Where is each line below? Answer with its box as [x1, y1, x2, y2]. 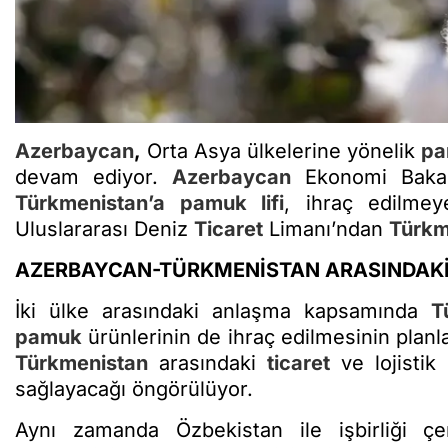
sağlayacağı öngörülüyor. [15, 376, 253, 401]
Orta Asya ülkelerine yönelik [141, 138, 421, 163]
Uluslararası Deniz [15, 216, 194, 241]
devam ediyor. [15, 164, 172, 189]
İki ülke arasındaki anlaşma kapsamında [15, 298, 431, 323]
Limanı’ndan [263, 216, 389, 241]
